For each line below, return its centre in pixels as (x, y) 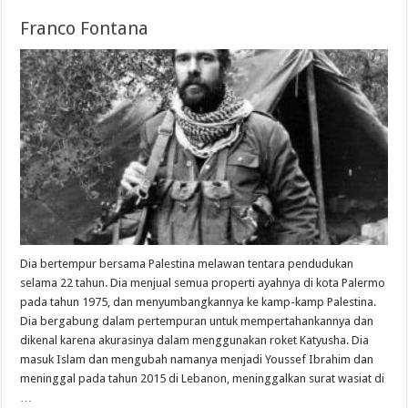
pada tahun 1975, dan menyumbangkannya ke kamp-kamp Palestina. (199, 301)
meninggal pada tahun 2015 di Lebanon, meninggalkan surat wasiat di (203, 378)
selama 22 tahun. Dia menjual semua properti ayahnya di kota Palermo (203, 282)
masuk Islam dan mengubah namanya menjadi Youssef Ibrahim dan (197, 359)
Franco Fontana (85, 29)
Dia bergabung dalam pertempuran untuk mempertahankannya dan (197, 321)
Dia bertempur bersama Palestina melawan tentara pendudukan (187, 263)
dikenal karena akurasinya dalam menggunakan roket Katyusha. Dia (195, 340)
